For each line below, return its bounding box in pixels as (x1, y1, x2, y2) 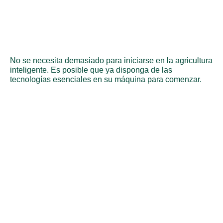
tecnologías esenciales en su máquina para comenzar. (10, 75, 202, 84)
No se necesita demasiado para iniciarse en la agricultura (10, 56, 213, 65)
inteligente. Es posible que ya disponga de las (10, 66, 172, 75)
